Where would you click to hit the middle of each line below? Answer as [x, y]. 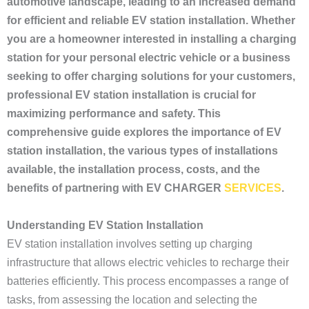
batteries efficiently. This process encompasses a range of [148, 281]
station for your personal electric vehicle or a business [149, 58]
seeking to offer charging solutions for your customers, [151, 76]
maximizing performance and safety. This [114, 113]
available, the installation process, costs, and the [133, 169]
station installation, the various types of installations [142, 151]
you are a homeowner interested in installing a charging [152, 39]
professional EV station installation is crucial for [131, 95]
